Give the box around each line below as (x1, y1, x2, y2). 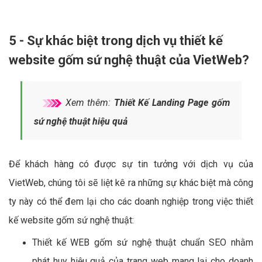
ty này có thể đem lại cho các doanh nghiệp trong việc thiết (9, 195, 253, 207)
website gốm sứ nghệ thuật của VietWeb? (9, 52, 249, 67)
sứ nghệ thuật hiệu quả (34, 115, 127, 127)
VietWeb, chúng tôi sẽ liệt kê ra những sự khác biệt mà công (9, 177, 253, 188)
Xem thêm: (62, 96, 114, 108)
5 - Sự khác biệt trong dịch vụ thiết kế (9, 33, 223, 48)
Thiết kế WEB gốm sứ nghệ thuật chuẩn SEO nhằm (32, 236, 253, 248)
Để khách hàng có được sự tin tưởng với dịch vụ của (9, 158, 253, 170)
